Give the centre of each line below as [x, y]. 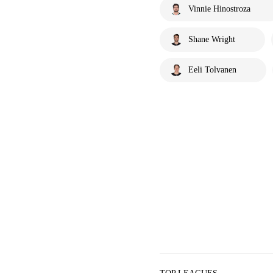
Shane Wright [212, 39]
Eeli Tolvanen [212, 70]
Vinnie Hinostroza [219, 9]
